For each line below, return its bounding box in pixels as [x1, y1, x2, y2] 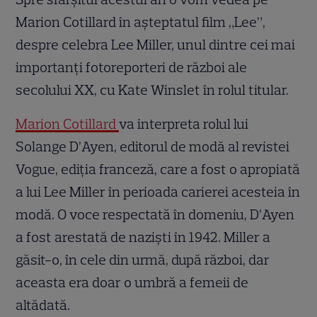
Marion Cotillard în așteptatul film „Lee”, [16, 13, 266, 30]
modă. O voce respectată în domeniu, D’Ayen [16, 205, 295, 223]
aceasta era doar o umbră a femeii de [16, 273, 249, 291]
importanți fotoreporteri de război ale [16, 58, 248, 76]
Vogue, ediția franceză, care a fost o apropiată [16, 160, 301, 178]
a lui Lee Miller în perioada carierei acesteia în [16, 183, 301, 200]
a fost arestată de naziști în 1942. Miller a [16, 228, 271, 246]
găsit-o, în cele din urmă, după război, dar [16, 250, 270, 268]
